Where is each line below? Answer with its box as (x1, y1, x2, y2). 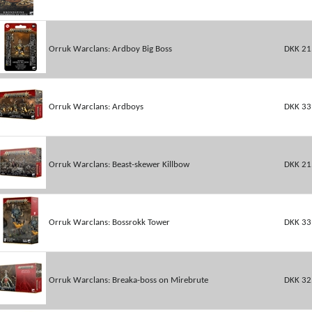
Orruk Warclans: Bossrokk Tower (48, 218, 170, 227)
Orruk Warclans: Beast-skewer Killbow (48, 160, 189, 169)
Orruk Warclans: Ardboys (48, 102, 143, 111)
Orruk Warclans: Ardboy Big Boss (48, 45, 172, 54)
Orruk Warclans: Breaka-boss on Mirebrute (48, 276, 208, 285)
